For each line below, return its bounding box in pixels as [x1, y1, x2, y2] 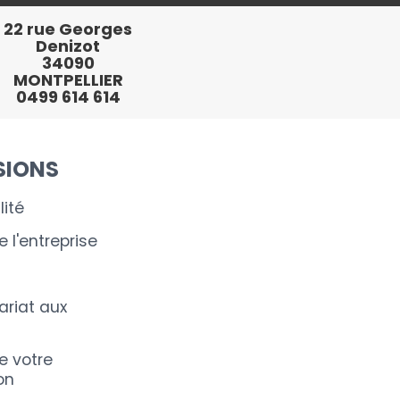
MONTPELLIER [12, 69, 123, 91]
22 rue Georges [4, 18, 132, 40]
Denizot [36, 35, 100, 57]
